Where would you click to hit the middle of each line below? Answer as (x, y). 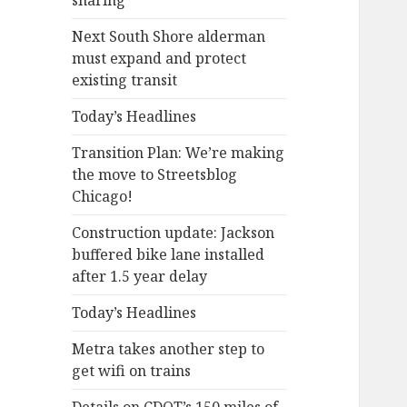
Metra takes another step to (169, 349)
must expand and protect (159, 59)
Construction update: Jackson (174, 233)
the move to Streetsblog (155, 175)
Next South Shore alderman (169, 37)
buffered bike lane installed (169, 255)
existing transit (125, 80)
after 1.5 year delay (140, 277)
